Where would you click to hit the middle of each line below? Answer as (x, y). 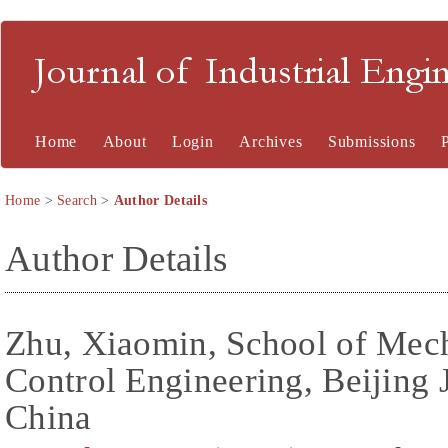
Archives (271, 141)
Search (77, 200)
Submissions (371, 141)
